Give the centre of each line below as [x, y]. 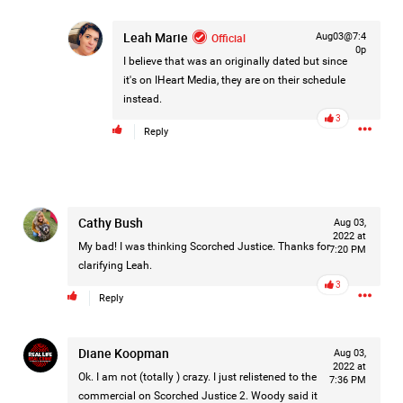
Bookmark [261, 344]
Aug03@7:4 [341, 36]
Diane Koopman [124, 353]
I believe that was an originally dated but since [235, 61]
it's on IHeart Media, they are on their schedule [234, 80]
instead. [143, 99]
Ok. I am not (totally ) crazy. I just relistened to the [197, 377]
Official [228, 37]
